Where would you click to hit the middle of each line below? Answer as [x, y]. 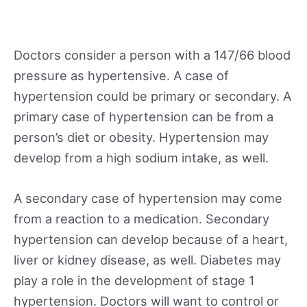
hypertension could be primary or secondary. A [152, 96]
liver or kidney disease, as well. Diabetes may [147, 260]
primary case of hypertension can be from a [144, 116]
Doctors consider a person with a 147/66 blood [152, 54]
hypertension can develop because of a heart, [151, 240]
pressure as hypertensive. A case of [121, 75]
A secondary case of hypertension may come [148, 198]
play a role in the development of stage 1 [134, 281]
